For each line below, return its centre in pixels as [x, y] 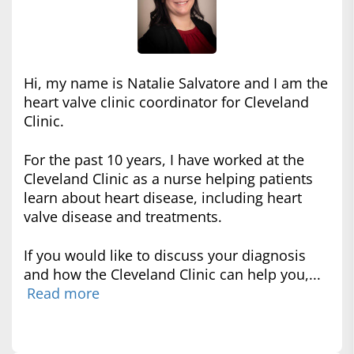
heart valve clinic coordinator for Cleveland [166, 102]
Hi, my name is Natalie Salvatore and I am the [176, 83]
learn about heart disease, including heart [163, 197]
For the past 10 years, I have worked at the [164, 159]
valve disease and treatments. [123, 216]
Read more [63, 293]
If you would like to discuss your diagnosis [165, 255]
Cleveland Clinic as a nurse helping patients [168, 178]
